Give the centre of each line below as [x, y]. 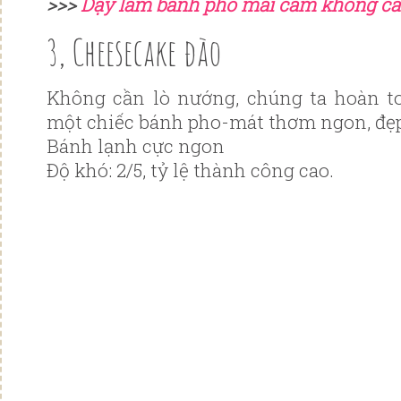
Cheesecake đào [147, 52]
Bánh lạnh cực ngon [136, 146]
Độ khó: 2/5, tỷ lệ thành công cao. [190, 171]
